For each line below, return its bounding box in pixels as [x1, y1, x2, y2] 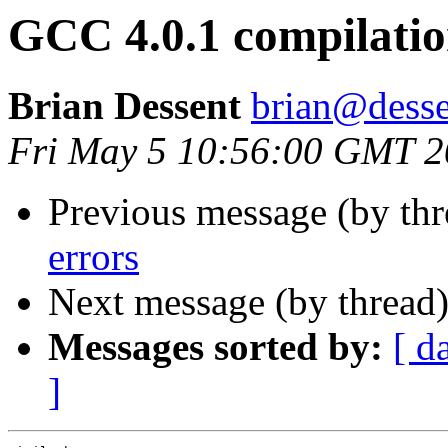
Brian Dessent [8, 84, 241, 128]
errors [48, 235, 139, 279]
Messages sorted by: [48, 325, 383, 369]
